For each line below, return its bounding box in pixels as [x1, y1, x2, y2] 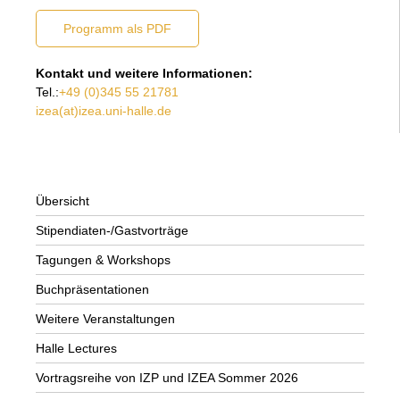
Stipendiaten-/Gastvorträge [36, 223, 188, 237]
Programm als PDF [63, 21, 171, 36]
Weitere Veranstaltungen [36, 312, 175, 326]
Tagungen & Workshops [36, 253, 171, 267]
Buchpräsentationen [36, 282, 149, 296]
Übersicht [36, 194, 89, 208]
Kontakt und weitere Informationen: [36, 66, 253, 80]
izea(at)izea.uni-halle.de [36, 104, 171, 118]
